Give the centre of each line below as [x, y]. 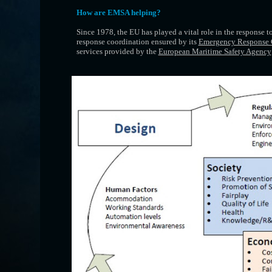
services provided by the [117, 51]
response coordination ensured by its [137, 42]
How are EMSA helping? [118, 12]
